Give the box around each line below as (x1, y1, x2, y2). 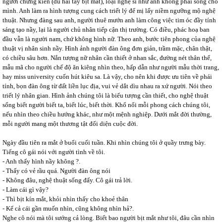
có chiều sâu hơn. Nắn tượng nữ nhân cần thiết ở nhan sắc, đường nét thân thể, (2, 54, 212, 61)
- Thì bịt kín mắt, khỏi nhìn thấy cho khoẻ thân (2, 195, 128, 203)
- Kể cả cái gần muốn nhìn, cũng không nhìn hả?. (2, 205, 134, 212)
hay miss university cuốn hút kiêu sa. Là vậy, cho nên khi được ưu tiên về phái (2, 73, 212, 80)
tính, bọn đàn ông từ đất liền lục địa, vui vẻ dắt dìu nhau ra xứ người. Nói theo (2, 82, 212, 90)
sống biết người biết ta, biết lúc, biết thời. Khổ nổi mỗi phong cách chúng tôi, (2, 101, 210, 109)
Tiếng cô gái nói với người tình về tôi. (2, 148, 105, 156)
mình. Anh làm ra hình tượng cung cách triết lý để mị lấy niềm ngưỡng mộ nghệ (2, 7, 216, 14)
